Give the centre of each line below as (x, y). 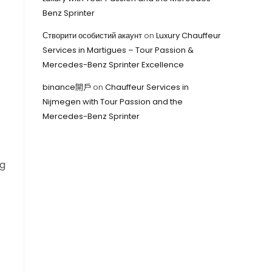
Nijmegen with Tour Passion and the (113, 102)
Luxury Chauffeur (189, 36)
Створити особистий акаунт (92, 36)
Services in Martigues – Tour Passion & (118, 50)
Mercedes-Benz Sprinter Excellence (113, 65)
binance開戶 (67, 87)
